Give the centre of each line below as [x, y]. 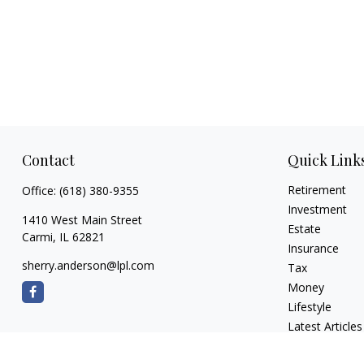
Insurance [314, 248]
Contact [48, 160]
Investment [318, 209]
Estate [305, 228]
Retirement [317, 189]
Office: [40, 190]
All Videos [313, 345]
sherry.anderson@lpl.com [88, 265]
